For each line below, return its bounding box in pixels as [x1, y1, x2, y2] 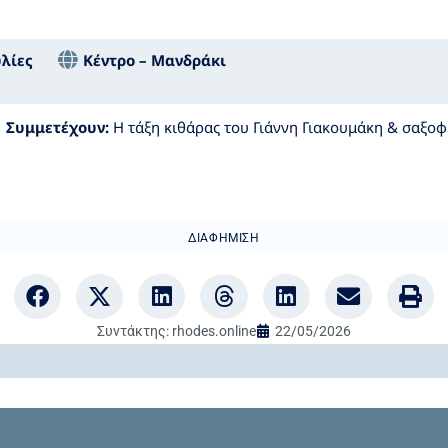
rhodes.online [169, 322, 256, 339]
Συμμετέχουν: [6, 116, 109, 137]
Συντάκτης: [97, 322, 169, 339]
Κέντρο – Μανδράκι [83, 49, 226, 70]
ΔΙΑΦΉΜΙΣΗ [188, 230, 260, 245]
